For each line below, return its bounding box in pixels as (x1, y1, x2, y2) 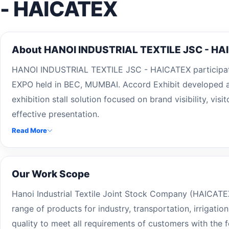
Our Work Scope (12, 168, 89, 180)
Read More (12, 126, 47, 134)
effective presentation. (12, 108, 99, 119)
